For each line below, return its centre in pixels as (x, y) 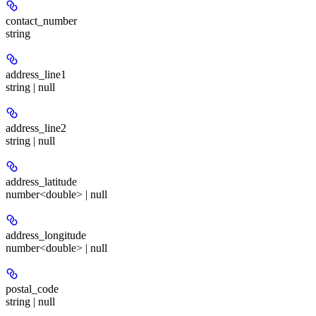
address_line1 (36, 74)
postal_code (32, 288)
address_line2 (36, 128)
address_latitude (41, 181)
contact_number (41, 20)
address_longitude (46, 235)
